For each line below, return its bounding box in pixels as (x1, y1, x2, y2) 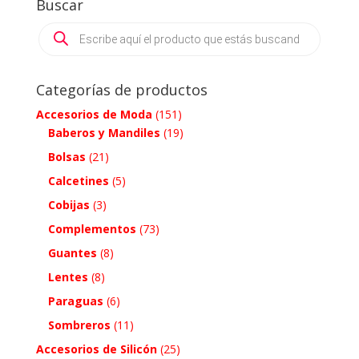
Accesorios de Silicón (35, 341, 157, 357)
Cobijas (47, 196, 90, 212)
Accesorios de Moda (35, 106, 152, 122)
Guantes (47, 244, 97, 260)
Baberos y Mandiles (47, 124, 160, 140)
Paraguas (47, 292, 103, 309)
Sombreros (47, 317, 111, 333)
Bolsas (47, 148, 86, 164)
